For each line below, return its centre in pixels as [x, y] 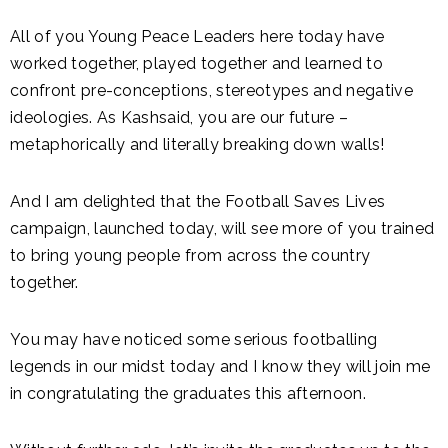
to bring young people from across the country [190, 255]
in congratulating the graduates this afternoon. [188, 393]
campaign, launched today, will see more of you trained [222, 228]
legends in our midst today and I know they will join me [220, 366]
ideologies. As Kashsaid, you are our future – [179, 117]
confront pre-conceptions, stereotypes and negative [212, 90]
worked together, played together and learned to [197, 63]
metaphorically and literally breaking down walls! [197, 144]
